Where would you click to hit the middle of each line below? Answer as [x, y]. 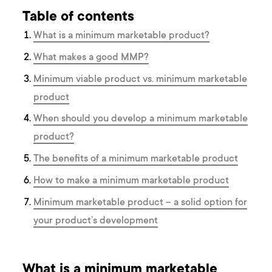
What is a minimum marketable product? [122, 36]
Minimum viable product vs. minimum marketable [141, 79]
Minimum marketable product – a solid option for [141, 202]
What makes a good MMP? [91, 58]
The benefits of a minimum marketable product [136, 159]
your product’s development [96, 221]
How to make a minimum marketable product [131, 181]
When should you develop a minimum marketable [141, 119]
